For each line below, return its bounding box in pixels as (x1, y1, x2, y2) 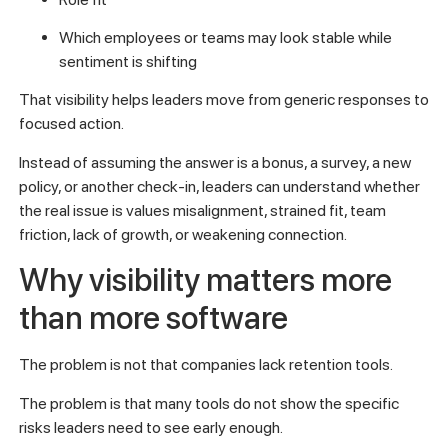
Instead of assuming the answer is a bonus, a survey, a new (18, 152, 411, 172)
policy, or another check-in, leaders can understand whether (18, 176, 420, 196)
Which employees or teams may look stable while (58, 27, 392, 47)
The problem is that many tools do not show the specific (18, 393, 399, 413)
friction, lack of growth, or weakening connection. (18, 224, 347, 244)
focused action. (18, 114, 124, 134)
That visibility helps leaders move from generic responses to (18, 90, 429, 110)
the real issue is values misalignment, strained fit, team (18, 200, 386, 220)
